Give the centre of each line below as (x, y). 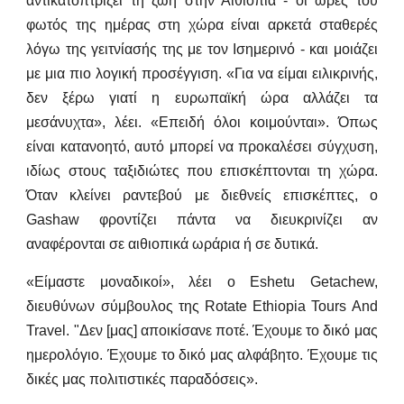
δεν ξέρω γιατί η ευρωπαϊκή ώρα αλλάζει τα (202, 98)
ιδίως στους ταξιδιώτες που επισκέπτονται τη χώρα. (202, 171)
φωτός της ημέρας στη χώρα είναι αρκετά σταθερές (202, 25)
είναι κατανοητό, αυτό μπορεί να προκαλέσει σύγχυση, (202, 147)
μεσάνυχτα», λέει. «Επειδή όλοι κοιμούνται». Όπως (202, 123)
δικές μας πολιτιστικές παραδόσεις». (144, 379)
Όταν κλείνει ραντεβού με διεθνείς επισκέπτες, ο (202, 196)
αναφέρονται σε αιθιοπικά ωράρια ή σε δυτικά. (173, 244)
